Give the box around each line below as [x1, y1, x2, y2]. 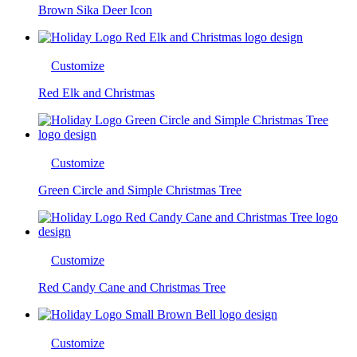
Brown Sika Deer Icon [38, 2, 152, 17]
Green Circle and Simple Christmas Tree [38, 182, 241, 197]
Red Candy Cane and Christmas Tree [38, 280, 226, 294]
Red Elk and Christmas [38, 85, 155, 100]
